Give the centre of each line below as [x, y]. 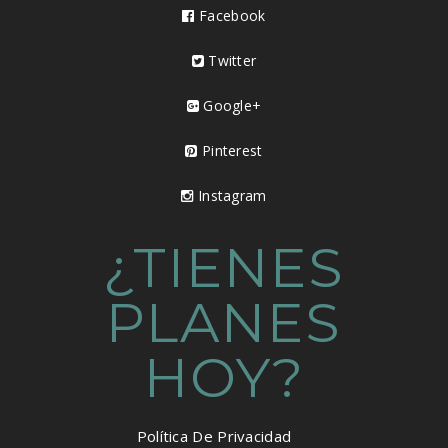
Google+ [230, 105]
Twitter [230, 60]
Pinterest [230, 150]
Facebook [230, 15]
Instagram [230, 195]
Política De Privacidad [214, 435]
